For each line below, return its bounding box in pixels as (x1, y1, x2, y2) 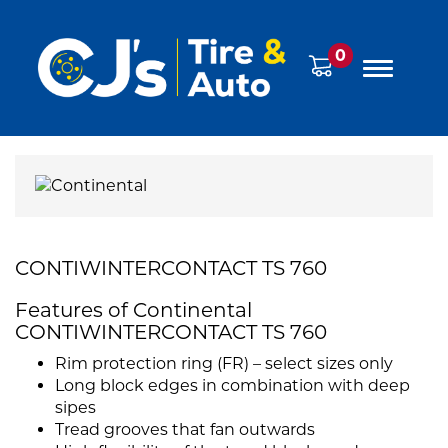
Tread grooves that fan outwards (55, 420, 315, 440)
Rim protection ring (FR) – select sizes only (55, 354, 393, 374)
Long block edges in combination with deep (55, 376, 410, 396)
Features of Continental (15, 298, 252, 323)
